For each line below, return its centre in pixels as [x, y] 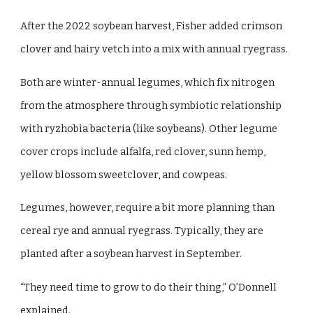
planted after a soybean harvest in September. [132, 254]
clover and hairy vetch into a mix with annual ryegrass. [154, 49]
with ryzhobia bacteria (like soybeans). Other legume [149, 128]
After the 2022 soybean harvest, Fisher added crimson [152, 26]
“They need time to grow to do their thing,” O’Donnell [149, 287]
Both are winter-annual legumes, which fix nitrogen [148, 82]
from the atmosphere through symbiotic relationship [151, 105]
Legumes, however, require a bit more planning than [148, 208]
